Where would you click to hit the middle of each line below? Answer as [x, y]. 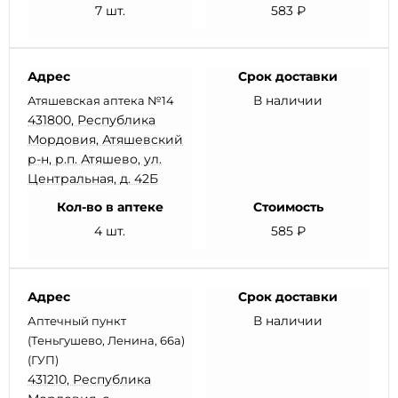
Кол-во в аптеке [110, 207]
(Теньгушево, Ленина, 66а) [106, 340]
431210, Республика [89, 379]
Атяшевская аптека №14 [101, 100]
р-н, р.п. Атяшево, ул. [95, 159]
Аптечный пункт [77, 321]
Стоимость [288, 207]
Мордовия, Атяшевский [105, 139]
